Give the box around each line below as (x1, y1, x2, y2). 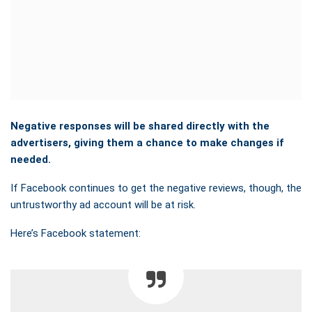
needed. (10, 153, 51, 166)
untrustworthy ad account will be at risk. (10, 198, 196, 211)
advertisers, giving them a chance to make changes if (10, 136, 283, 149)
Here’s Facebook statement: (10, 226, 141, 240)
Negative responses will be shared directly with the (10, 119, 270, 132)
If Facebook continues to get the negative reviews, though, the (10, 181, 302, 194)
